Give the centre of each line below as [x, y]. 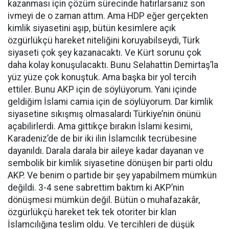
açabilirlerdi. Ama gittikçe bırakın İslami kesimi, [100, 126]
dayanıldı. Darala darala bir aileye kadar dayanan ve [106, 151]
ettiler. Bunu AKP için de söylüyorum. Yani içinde [102, 89]
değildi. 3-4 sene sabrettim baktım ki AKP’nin [96, 188]
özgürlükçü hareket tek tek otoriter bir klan [92, 212]
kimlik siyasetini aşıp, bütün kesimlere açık [92, 28]
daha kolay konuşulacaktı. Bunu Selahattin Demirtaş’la [113, 65]
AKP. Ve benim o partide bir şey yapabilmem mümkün [112, 175]
